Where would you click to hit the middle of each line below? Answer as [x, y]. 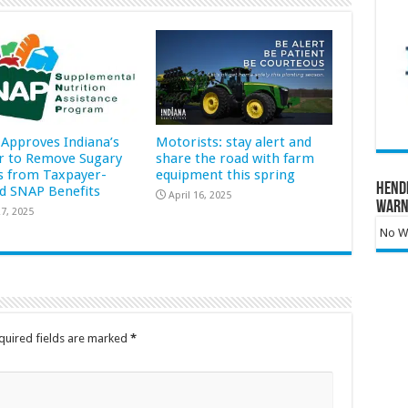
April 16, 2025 [200, 195]
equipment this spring [226, 174]
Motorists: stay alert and [234, 142]
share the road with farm [235, 158]
